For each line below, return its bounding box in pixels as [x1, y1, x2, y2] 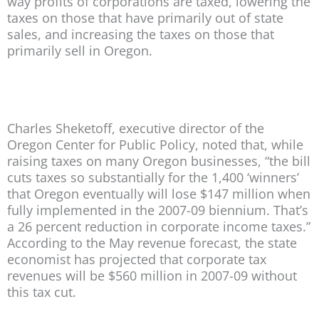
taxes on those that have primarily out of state [7, 9, 283, 26]
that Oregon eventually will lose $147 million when [7, 184, 310, 202]
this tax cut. [7, 283, 76, 300]
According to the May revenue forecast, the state [7, 234, 297, 251]
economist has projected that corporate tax [7, 250, 266, 268]
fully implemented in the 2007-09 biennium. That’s [7, 201, 308, 219]
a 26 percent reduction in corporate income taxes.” [7, 217, 310, 235]
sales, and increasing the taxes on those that [7, 25, 274, 43]
